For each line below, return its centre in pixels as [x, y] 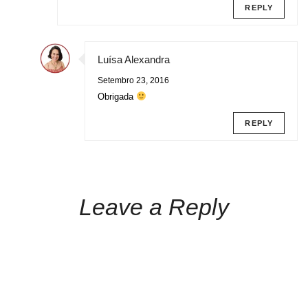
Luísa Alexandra [134, 59]
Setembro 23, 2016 [133, 80]
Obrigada [117, 96]
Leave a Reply [154, 207]
